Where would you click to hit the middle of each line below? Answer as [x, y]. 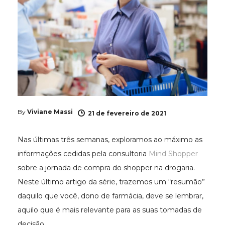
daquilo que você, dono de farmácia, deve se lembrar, [110, 196]
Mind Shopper [173, 153]
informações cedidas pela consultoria [83, 153]
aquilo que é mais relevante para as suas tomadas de [110, 210]
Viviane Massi [50, 111]
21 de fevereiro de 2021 [127, 113]
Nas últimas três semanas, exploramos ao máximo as [110, 139]
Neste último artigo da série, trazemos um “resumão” [111, 182]
